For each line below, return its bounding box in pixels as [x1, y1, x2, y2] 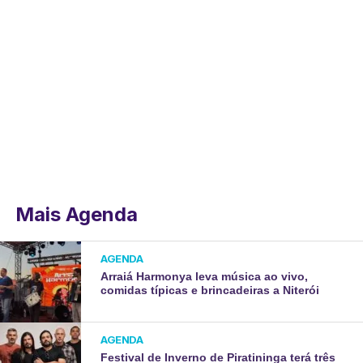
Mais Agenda [15, 203, 138, 226]
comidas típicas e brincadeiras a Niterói [100, 284, 320, 297]
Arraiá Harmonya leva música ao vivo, [100, 270, 309, 283]
